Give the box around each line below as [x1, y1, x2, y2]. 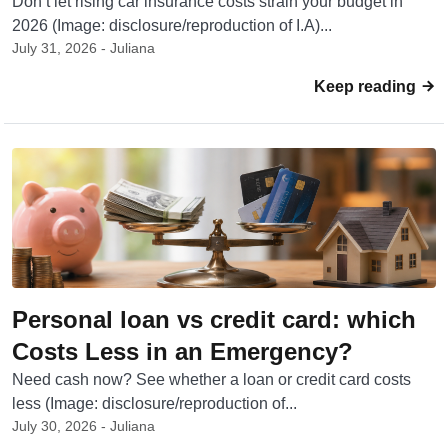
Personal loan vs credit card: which [12, 306, 416, 333]
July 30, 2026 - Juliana [12, 418, 155, 434]
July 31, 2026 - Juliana [12, 40, 155, 56]
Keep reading [314, 78, 420, 95]
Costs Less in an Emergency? [12, 338, 353, 365]
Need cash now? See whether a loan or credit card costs [12, 371, 411, 388]
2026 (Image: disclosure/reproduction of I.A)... [12, 17, 332, 34]
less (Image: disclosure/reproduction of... [12, 395, 297, 412]
